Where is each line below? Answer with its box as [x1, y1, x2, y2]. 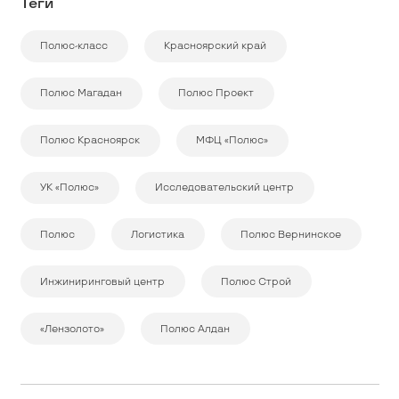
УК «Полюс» [40, 182, 99, 193]
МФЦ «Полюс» [196, 134, 268, 147]
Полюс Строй [221, 275, 291, 288]
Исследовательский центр [155, 182, 294, 193]
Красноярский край [164, 40, 266, 53]
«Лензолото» [40, 322, 104, 335]
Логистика [131, 228, 184, 240]
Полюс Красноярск [40, 134, 140, 147]
